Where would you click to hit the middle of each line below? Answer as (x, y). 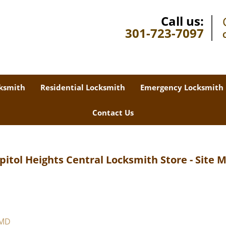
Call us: (182, 21)
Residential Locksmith (83, 87)
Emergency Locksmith (182, 87)
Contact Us (113, 112)
